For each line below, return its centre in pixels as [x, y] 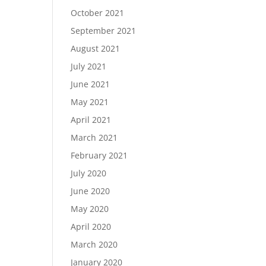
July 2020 [89, 173]
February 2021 [99, 155]
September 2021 [104, 31]
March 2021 [94, 137]
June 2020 [91, 191]
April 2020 [91, 227]
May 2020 [90, 209]
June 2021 [91, 84]
